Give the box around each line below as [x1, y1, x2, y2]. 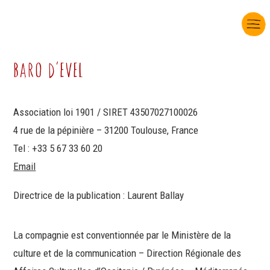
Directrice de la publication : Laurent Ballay [13, 189, 184, 201]
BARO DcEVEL [13, 60, 85, 80]
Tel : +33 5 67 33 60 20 [13, 142, 103, 154]
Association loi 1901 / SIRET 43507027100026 [13, 106, 198, 118]
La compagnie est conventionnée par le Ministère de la [13, 229, 231, 241]
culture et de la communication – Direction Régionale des [13, 247, 242, 259]
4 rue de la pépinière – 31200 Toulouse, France [13, 124, 199, 136]
